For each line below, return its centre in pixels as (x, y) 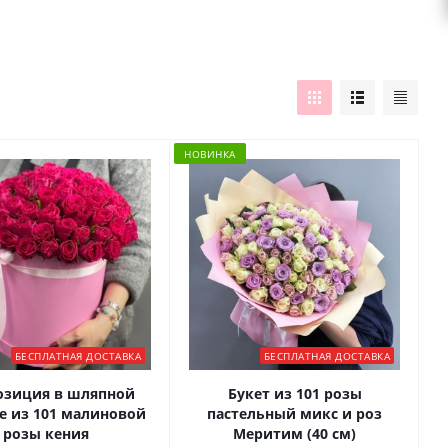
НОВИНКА (210, 153)
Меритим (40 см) (294, 434)
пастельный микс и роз (294, 414)
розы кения (45, 434)
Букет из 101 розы (294, 394)
